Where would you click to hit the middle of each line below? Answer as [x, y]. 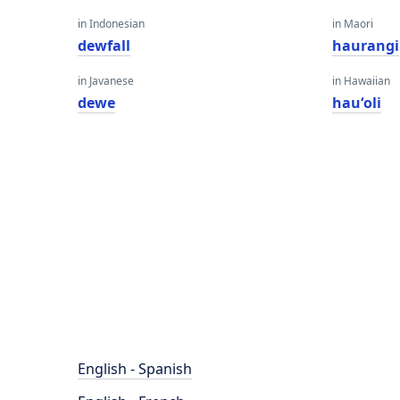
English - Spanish [135, 369]
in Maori [353, 24]
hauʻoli [357, 103]
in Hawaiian [362, 81]
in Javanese [106, 81]
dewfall [104, 46]
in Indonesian [111, 24]
